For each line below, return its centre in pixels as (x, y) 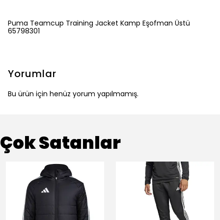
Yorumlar (32, 74)
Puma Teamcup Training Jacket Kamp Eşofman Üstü (99, 23)
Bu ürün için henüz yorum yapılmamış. (73, 94)
